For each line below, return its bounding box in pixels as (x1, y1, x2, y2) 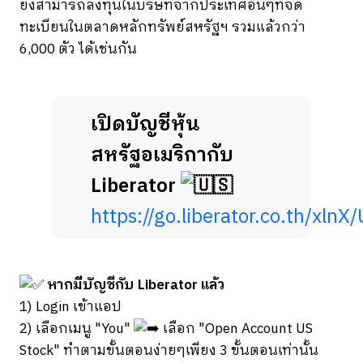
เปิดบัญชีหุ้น (91, 109, 200, 142)
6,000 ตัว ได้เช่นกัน (19, 38, 137, 62)
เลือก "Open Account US (160, 318, 313, 341)
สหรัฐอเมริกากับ (91, 139, 233, 173)
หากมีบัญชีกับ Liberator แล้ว (44, 274, 224, 297)
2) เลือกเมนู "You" (19, 318, 134, 341)
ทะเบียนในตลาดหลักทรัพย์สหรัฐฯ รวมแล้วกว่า (19, 16, 305, 40)
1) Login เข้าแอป (19, 296, 122, 319)
